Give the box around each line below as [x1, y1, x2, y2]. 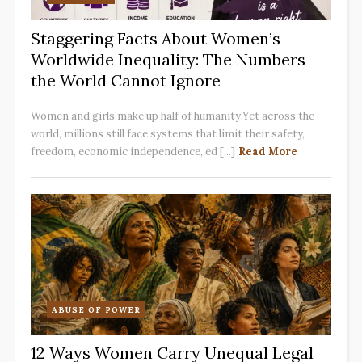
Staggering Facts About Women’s [30, 28, 280, 49]
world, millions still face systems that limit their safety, [30, 127, 305, 141]
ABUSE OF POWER [51, 305, 141, 316]
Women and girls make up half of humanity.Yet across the [30, 109, 314, 124]
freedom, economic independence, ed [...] [30, 145, 235, 159]
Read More [238, 145, 298, 159]
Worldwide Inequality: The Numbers [30, 49, 305, 70]
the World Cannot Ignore [30, 70, 221, 91]
